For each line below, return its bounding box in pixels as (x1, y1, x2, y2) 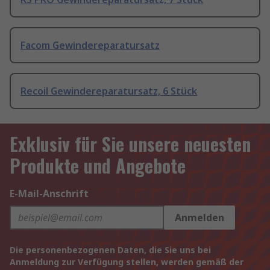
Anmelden (175, 211, 224, 225)
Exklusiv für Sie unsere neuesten (10, 130, 251, 158)
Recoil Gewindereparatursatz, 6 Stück (20, 84, 197, 98)
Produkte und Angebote (10, 152, 186, 180)
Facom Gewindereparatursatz (20, 39, 160, 52)
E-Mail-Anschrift (10, 187, 89, 201)
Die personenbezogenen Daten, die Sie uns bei (10, 244, 211, 256)
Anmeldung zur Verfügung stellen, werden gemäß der (10, 256, 243, 268)
